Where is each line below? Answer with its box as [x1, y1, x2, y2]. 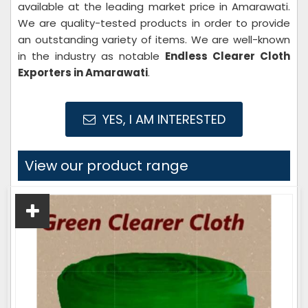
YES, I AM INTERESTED [98, 111, 225, 128]
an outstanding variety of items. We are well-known [18, 32, 290, 47]
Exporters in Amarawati [18, 65, 148, 80]
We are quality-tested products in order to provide [18, 16, 290, 30]
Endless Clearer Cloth [165, 49, 290, 63]
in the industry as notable [18, 49, 165, 63]
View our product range [25, 156, 188, 175]
